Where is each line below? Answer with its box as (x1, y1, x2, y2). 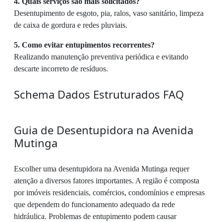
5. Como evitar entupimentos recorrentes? (14, 41, 155, 50)
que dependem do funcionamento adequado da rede (14, 200, 175, 209)
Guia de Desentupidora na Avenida (14, 122, 193, 138)
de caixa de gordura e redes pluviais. (14, 21, 127, 30)
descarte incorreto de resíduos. (14, 64, 108, 73)
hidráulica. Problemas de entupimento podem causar (14, 212, 176, 221)
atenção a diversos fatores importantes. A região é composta (14, 176, 199, 185)
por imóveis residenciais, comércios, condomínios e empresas (14, 188, 205, 197)
